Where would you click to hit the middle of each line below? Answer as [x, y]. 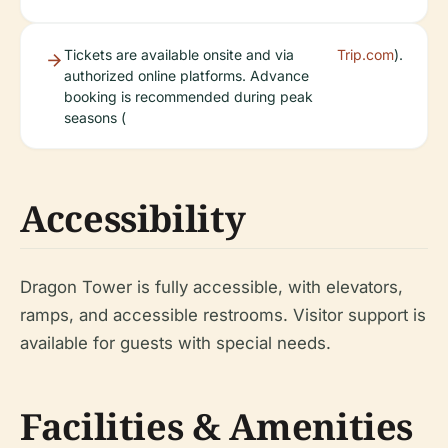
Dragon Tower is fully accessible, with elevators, [211, 287]
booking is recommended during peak [188, 96]
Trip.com [365, 54]
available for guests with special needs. [175, 343]
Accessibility [133, 218]
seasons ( [95, 117]
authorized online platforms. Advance [186, 75]
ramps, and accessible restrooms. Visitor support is [223, 315]
